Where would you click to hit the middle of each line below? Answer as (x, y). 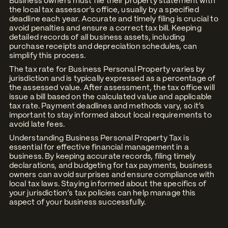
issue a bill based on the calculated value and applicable (110, 97)
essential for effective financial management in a (99, 147)
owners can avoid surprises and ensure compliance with (112, 175)
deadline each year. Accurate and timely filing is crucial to (113, 19)
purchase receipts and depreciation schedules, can (103, 47)
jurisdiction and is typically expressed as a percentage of (112, 79)
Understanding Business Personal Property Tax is (99, 138)
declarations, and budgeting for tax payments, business (110, 166)
